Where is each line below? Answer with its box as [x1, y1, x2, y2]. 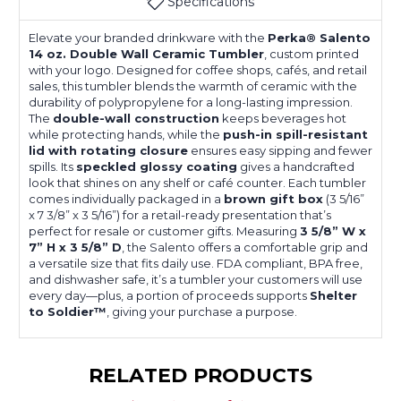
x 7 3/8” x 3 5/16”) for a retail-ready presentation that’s [29, 207, 331, 222]
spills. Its [29, 158, 76, 174]
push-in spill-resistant [223, 126, 368, 141]
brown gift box [224, 191, 323, 206]
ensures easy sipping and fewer [188, 142, 372, 158]
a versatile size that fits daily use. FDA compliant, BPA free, [29, 255, 363, 270]
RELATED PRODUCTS [88, 363, 313, 388]
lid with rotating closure [29, 142, 188, 158]
